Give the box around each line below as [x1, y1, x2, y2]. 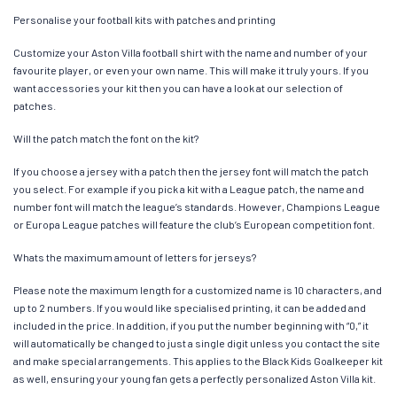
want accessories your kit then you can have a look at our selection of [13, 82, 343, 95]
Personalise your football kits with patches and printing [13, 13, 276, 27]
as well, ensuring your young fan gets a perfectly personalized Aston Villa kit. [13, 372, 376, 385]
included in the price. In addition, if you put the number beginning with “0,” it [13, 319, 369, 332]
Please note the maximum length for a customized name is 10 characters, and [13, 284, 382, 297]
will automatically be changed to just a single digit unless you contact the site [13, 337, 380, 350]
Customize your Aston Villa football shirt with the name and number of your [13, 46, 368, 59]
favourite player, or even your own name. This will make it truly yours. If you [13, 64, 369, 77]
